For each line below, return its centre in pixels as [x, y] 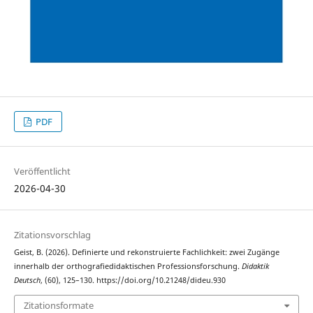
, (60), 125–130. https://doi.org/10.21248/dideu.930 [133, 281]
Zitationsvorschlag [52, 235]
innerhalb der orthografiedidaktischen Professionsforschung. [128, 267]
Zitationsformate [59, 305]
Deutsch [27, 281]
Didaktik [255, 267]
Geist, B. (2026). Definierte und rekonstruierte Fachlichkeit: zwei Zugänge [147, 253]
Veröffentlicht [42, 172]
